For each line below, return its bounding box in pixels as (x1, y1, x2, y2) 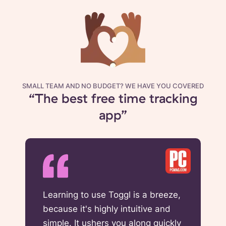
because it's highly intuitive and (43, 203, 171, 214)
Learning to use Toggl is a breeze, (43, 189, 181, 200)
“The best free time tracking (28, 89, 198, 106)
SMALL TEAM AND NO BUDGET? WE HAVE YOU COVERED (22, 82, 204, 90)
